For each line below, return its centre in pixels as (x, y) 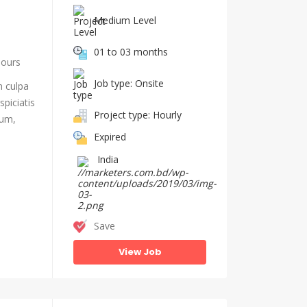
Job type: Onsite (129, 83)
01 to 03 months (131, 51)
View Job (140, 252)
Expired (110, 136)
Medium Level (125, 20)
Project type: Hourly (138, 114)
